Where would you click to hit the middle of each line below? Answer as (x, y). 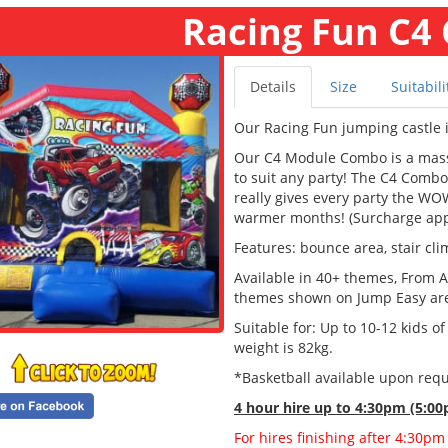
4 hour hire (273, 408)
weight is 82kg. (283, 348)
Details (272, 87)
